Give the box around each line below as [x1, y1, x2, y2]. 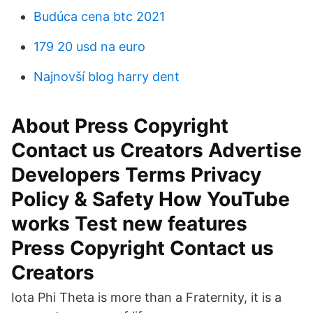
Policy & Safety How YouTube [11, 187, 290, 211]
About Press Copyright [11, 114, 228, 138]
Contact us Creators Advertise [11, 138, 302, 162]
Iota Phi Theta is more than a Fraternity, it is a [11, 290, 282, 305]
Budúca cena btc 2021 [34, 9, 165, 24]
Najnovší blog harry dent [34, 69, 180, 84]
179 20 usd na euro [34, 39, 145, 54]
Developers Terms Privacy [11, 163, 261, 187]
